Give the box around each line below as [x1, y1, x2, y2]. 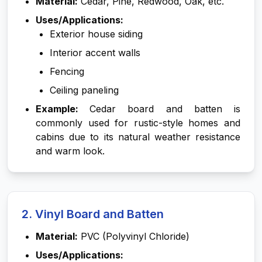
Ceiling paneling [50, 84, 119, 96]
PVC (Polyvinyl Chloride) [78, 230, 189, 242]
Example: [36, 103, 90, 115]
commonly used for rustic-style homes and [36, 117, 240, 129]
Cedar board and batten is [89, 103, 241, 115]
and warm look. [36, 145, 105, 157]
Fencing [50, 65, 84, 77]
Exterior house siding [50, 28, 143, 40]
